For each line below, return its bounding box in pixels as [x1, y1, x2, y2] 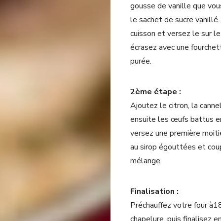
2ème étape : [130, 86, 181, 97]
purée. [130, 56, 151, 67]
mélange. [130, 155, 162, 166]
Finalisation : [130, 186, 179, 197]
